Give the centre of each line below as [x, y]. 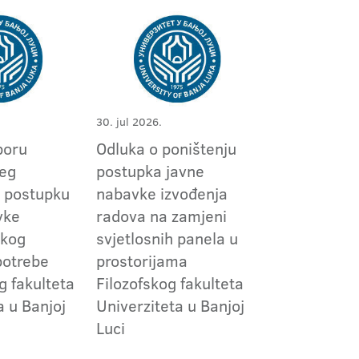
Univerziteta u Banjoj [170, 305]
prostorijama [141, 260]
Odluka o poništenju [166, 148]
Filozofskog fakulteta [169, 282]
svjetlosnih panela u [167, 238]
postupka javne [150, 170]
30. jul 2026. [129, 121]
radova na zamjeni [161, 215]
